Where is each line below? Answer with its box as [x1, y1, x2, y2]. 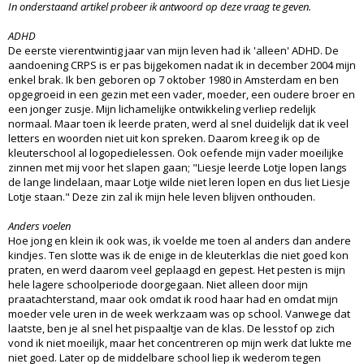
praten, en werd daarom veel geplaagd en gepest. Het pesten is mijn [8, 262, 345, 278]
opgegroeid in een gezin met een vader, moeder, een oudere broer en [8, 87, 355, 102]
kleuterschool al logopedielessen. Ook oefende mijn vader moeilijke [8, 145, 344, 161]
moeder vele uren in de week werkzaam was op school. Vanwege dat [8, 306, 350, 322]
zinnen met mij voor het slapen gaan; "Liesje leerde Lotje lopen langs [8, 160, 347, 175]
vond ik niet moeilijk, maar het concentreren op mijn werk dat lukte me [8, 336, 352, 351]
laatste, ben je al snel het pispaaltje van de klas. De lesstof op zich [8, 321, 335, 336]
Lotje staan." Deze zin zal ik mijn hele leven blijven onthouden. [8, 189, 315, 205]
